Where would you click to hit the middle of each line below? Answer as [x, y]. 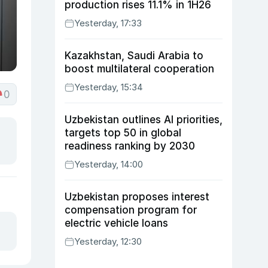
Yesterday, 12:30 [108, 241]
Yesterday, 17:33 [108, 23]
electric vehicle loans [116, 223]
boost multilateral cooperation [139, 69]
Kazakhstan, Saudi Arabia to [134, 56]
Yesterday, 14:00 [109, 164]
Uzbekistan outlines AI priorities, [144, 120]
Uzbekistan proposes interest [137, 197]
